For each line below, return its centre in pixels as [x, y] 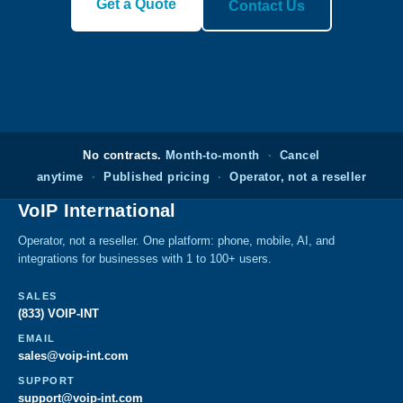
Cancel [300, 155]
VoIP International [97, 210]
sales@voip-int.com [73, 356]
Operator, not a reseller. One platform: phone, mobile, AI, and [176, 241]
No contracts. [122, 155]
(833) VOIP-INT [58, 313]
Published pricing [157, 177]
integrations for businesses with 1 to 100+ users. [145, 259]
